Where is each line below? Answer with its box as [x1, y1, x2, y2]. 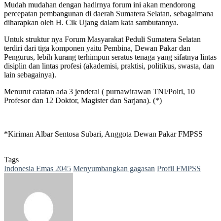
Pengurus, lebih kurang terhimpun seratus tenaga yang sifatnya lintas [4, 52, 217, 61]
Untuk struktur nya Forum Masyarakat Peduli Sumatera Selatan [4, 35, 201, 43]
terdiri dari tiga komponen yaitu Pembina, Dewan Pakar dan [4, 43, 190, 52]
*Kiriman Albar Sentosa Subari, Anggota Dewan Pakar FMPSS [4, 129, 203, 138]
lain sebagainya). [4, 70, 56, 79]
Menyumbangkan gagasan [73, 164, 155, 173]
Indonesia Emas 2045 [4, 164, 71, 173]
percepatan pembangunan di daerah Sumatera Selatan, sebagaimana [4, 9, 214, 18]
